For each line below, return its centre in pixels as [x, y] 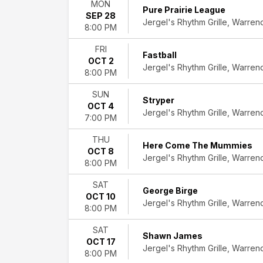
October [90, 75]
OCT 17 [101, 242]
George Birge [170, 190]
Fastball [160, 55]
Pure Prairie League [184, 10]
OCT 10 [101, 196]
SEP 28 [101, 16]
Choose [89, 196]
